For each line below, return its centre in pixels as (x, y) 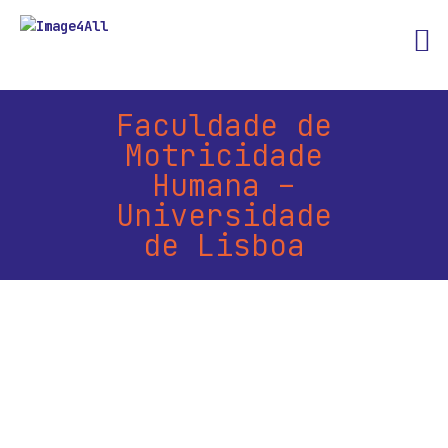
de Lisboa (223, 245)
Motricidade (223, 155)
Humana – (223, 185)
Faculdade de (223, 125)
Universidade (223, 215)
